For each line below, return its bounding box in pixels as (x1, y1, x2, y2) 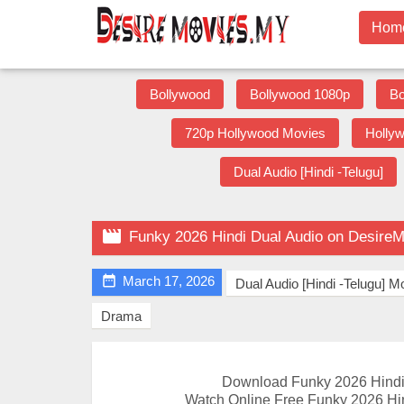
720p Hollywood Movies (184, 125, 326, 141)
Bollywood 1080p (249, 87, 350, 102)
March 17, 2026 (123, 273, 215, 289)
